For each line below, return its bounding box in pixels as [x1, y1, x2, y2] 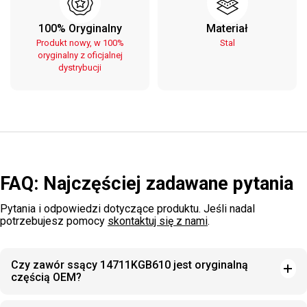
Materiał [206, 22, 248, 35]
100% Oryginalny [38, 22, 122, 35]
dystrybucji [58, 62, 101, 73]
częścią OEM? [11, 271, 82, 284]
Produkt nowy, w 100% [36, 38, 124, 48]
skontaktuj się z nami [108, 214, 208, 228]
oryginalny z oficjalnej [37, 50, 123, 60]
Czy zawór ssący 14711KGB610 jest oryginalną [11, 258, 248, 271]
